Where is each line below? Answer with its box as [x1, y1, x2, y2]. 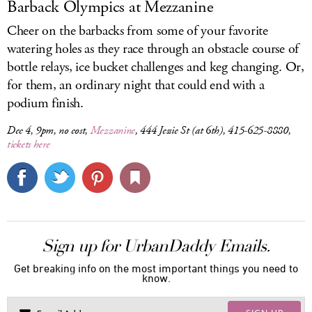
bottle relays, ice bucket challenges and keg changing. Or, [7, 58, 304, 77]
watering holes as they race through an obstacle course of [7, 40, 299, 58]
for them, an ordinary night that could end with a [7, 76, 265, 95]
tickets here [7, 137, 50, 152]
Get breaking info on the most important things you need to [14, 262, 298, 274]
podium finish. [7, 94, 84, 113]
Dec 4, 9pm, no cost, [7, 123, 91, 138]
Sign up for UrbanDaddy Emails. [42, 235, 270, 256]
